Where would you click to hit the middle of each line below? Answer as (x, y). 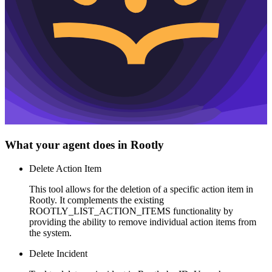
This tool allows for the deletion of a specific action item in (141, 189)
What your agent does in (68, 145)
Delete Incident (58, 253)
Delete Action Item (65, 168)
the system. (50, 233)
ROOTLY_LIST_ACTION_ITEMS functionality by (131, 211)
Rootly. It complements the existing (97, 200)
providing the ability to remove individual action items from (143, 222)
